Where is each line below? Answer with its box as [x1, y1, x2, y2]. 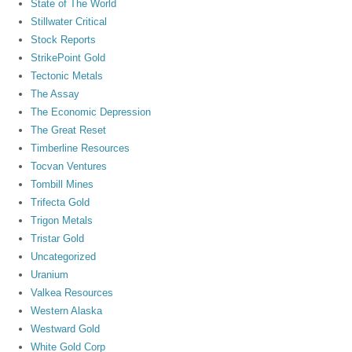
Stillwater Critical [31, 16, 108, 28]
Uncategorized [31, 251, 97, 263]
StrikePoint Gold [31, 52, 106, 64]
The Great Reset [31, 124, 107, 137]
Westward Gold [31, 323, 101, 335]
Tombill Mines [31, 178, 94, 191]
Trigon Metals [31, 214, 93, 227]
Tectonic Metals [31, 70, 104, 82]
